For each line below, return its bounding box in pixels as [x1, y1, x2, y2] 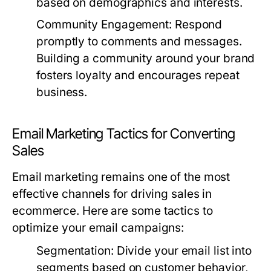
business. [36, 85, 88, 99]
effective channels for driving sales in [12, 187, 212, 201]
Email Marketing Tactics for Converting [12, 125, 235, 142]
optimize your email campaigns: [12, 221, 184, 235]
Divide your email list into [113, 244, 252, 258]
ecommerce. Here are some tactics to [12, 204, 213, 218]
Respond [172, 18, 223, 31]
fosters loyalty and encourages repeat [36, 68, 240, 82]
